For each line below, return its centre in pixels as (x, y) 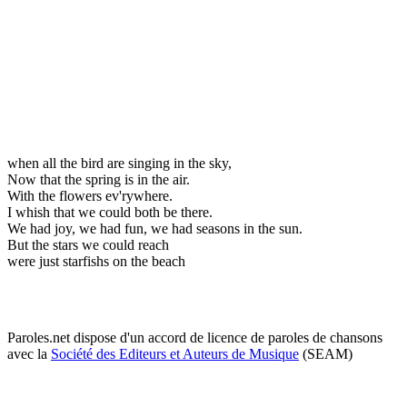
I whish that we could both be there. (110, 212)
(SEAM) (326, 353)
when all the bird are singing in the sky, (119, 163)
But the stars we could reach (88, 244)
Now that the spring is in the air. (99, 179)
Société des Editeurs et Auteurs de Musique (175, 353)
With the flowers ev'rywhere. (90, 195)
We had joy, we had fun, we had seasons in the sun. (155, 228)
